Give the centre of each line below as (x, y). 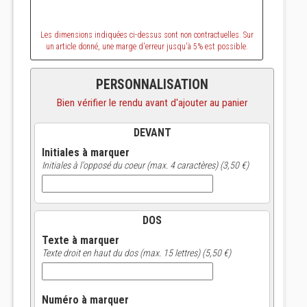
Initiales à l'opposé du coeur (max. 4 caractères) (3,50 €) (145, 165)
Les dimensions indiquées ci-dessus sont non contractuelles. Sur (147, 35)
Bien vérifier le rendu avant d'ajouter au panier (152, 103)
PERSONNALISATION (152, 85)
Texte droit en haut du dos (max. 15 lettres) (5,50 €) (136, 253)
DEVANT (152, 133)
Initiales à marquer (86, 152)
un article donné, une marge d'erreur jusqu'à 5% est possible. (147, 47)
